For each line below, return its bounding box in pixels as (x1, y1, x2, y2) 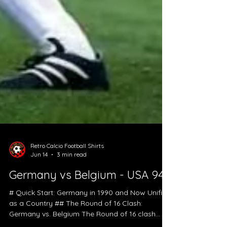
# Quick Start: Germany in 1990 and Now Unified (9, 216, 171, 226)
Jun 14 (30, 179, 48, 187)
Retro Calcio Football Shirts (30, 170, 104, 178)
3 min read (57, 179, 87, 187)
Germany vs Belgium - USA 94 (9, 196, 164, 211)
